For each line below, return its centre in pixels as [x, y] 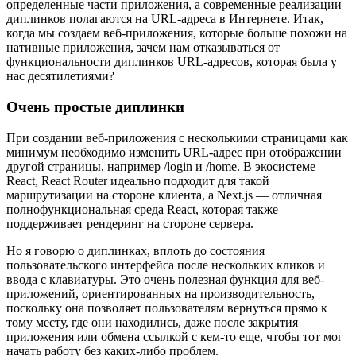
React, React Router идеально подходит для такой [138, 180]
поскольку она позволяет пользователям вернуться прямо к [167, 308]
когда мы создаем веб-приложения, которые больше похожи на [177, 33]
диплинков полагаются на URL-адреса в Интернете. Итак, [165, 19]
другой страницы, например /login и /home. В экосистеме [161, 166]
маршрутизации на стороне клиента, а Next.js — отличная [164, 195]
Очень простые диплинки [95, 106]
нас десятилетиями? [60, 76]
